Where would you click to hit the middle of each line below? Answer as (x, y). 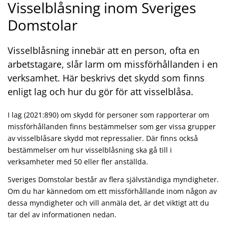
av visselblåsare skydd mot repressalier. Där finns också (103, 138)
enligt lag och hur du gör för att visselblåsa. (101, 91)
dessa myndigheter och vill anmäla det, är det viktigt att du (108, 203)
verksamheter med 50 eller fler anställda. (78, 161)
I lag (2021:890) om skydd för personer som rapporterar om (108, 115)
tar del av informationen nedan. (62, 214)
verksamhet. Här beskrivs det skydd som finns (106, 78)
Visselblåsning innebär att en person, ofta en (104, 50)
